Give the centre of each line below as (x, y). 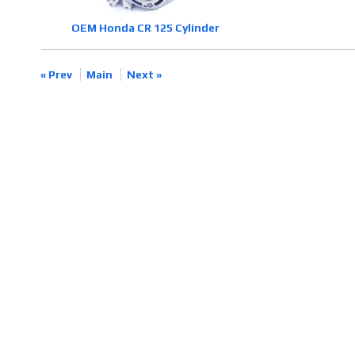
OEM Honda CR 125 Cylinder (145, 28)
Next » (144, 75)
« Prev (56, 75)
